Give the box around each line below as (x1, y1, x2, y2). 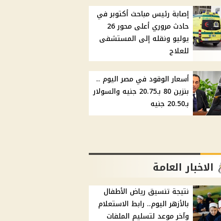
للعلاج (169, 44, 189, 58)
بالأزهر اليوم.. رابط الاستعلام (98, 197, 189, 211)
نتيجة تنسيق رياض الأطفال (104, 185, 189, 199)
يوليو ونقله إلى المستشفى (99, 32, 189, 46)
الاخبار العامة (153, 158, 214, 177)
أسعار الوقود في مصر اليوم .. (96, 73, 189, 86)
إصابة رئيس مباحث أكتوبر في (97, 7, 189, 21)
